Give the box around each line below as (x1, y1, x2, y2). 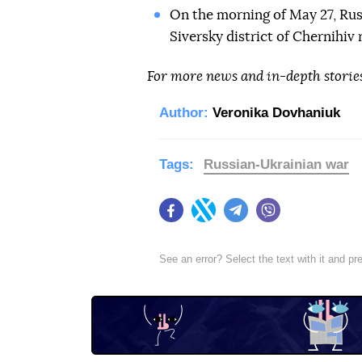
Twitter (216, 211, 250, 225)
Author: (159, 105, 208, 121)
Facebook (183, 211, 234, 225)
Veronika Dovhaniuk (213, 105, 340, 121)
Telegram (248, 211, 296, 225)
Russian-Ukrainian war (204, 157, 349, 173)
